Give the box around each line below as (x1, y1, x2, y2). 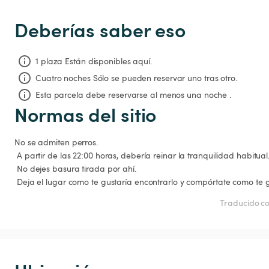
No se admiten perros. (14, 136, 98, 148)
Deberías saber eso (14, 16, 186, 43)
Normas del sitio (14, 100, 157, 127)
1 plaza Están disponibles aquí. (35, 55, 152, 67)
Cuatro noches (35, 71, 91, 83)
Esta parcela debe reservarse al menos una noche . (35, 88, 232, 100)
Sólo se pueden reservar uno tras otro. (92, 71, 237, 83)
